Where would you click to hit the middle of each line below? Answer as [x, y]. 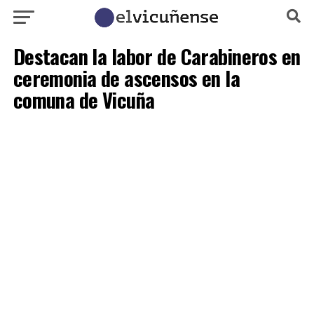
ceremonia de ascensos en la [127, 78]
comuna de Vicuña [84, 100]
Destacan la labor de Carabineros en [157, 56]
